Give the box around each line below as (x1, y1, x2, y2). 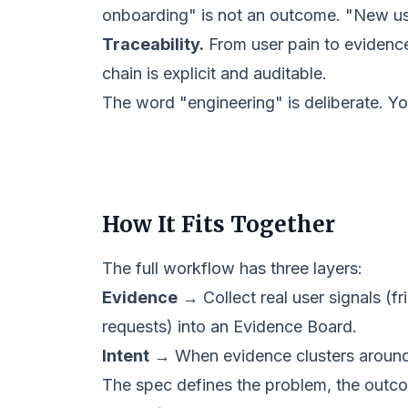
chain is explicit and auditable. (102, 64, 327, 83)
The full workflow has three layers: (102, 259, 362, 278)
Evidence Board (233, 317, 352, 336)
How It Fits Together (102, 210, 335, 239)
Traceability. (102, 35, 204, 54)
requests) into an (102, 317, 233, 336)
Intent (102, 346, 149, 365)
